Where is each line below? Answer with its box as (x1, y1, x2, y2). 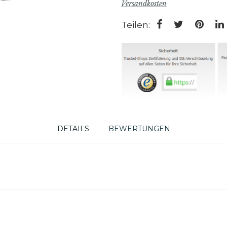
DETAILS (57, 124, 89, 134)
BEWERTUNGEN (108, 124, 170, 134)
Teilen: (121, 19, 150, 30)
